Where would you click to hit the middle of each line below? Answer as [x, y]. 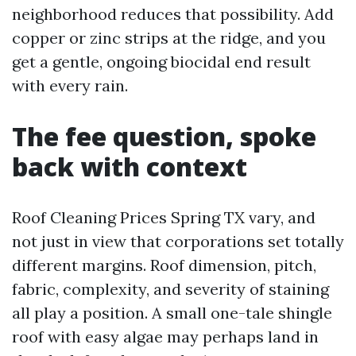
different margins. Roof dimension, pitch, [164, 265]
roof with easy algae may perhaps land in [165, 337]
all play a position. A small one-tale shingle [172, 313]
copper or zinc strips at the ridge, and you [169, 38]
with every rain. [70, 85]
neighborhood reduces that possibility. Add [173, 14]
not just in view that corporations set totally [178, 241]
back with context [130, 166]
